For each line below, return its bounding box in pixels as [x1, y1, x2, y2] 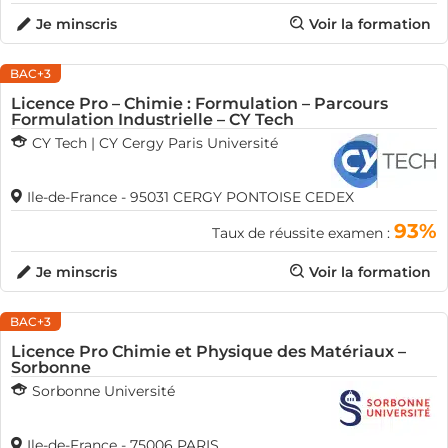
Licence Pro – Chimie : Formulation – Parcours [11, 94, 388, 113]
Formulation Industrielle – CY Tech [11, 110, 294, 129]
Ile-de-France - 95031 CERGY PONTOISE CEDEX [27, 188, 354, 206]
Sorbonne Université [32, 382, 175, 400]
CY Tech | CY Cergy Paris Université [32, 134, 278, 152]
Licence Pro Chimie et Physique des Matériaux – [11, 342, 406, 361]
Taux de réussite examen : [212, 224, 394, 242]
